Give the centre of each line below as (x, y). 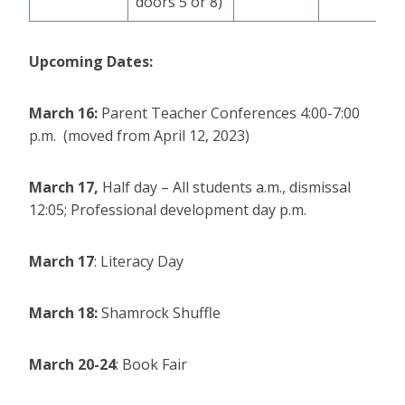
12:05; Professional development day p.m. (168, 210)
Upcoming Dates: (91, 62)
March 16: (65, 113)
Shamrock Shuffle (161, 313)
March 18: (65, 313)
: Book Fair (151, 365)
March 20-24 (72, 365)
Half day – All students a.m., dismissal (225, 188)
